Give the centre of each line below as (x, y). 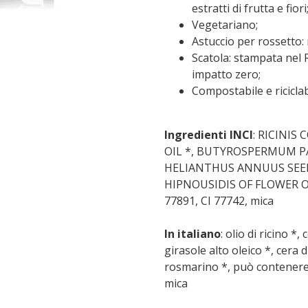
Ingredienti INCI (209, 135)
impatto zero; (226, 74)
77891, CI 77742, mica (219, 201)
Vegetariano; (225, 25)
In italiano (192, 234)
